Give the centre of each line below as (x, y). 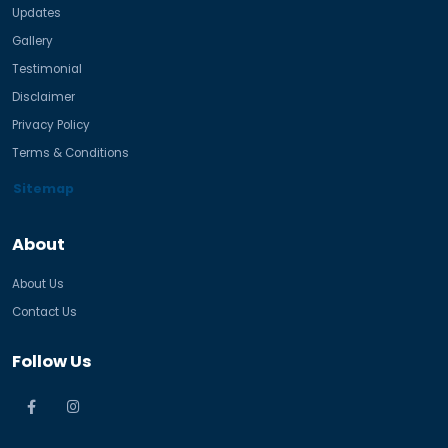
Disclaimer (43, 96)
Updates (36, 12)
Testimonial (47, 68)
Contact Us (44, 312)
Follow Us (52, 361)
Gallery (32, 40)
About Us (38, 284)
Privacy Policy (51, 124)
